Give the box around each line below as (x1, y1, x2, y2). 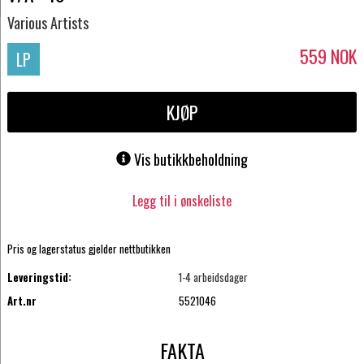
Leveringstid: (6, 269, 71, 286)
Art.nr (6, 292, 37, 309)
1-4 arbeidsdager (179, 269, 249, 286)
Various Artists (6, 11, 89, 33)
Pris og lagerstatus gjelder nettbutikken (6, 240, 171, 258)
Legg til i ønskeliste (132, 190, 232, 210)
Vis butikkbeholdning (134, 149, 248, 171)
